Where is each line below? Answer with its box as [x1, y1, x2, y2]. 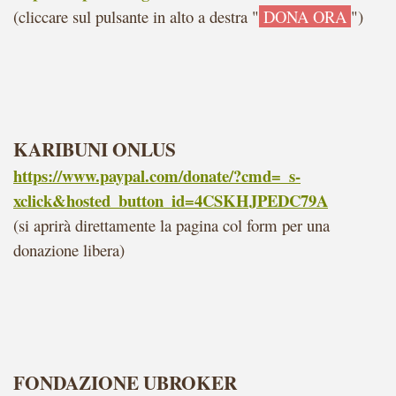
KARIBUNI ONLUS [13, 135, 176, 163]
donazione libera [13, 239, 119, 261]
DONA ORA [263, 5, 346, 27]
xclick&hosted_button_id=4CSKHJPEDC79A [13, 188, 328, 212]
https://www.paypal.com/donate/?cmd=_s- [13, 164, 301, 187]
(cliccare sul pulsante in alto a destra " [13, 5, 259, 27]
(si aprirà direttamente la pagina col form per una [13, 214, 330, 236]
